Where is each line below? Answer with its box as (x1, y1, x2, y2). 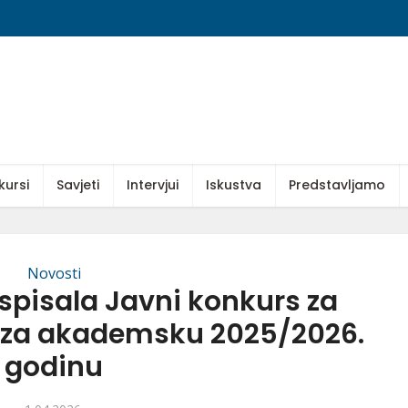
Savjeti (56, 176, 99, 194)
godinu (5, 348, 103, 386)
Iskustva (206, 176, 261, 194)
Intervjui (127, 176, 178, 194)
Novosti (26, 263, 81, 283)
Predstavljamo (289, 176, 385, 194)
